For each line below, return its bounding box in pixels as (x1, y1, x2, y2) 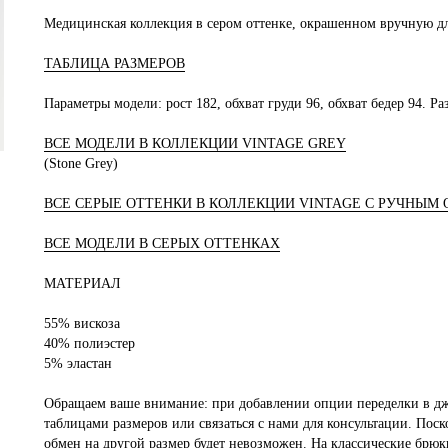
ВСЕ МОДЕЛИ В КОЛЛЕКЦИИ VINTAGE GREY (44, 135, 346, 151)
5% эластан (44, 355, 112, 371)
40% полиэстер (44, 335, 135, 351)
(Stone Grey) (44, 155, 118, 171)
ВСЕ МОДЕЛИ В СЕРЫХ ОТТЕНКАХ (44, 235, 280, 251)
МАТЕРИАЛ (44, 275, 121, 291)
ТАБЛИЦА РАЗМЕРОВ (44, 55, 185, 71)
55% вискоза (44, 315, 120, 331)
